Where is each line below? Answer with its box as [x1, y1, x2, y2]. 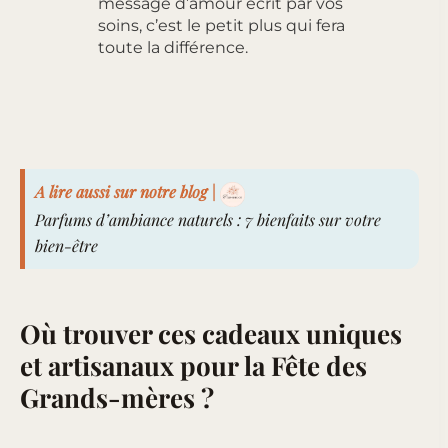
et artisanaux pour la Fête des [20, 347, 367, 383]
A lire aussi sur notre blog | [35, 181, 216, 203]
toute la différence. [98, 38, 248, 58]
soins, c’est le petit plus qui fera [98, 16, 345, 36]
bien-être [35, 234, 98, 256]
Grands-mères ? [20, 379, 214, 415]
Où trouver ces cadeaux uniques [20, 315, 402, 351]
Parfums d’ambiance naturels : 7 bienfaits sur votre [35, 208, 381, 230]
